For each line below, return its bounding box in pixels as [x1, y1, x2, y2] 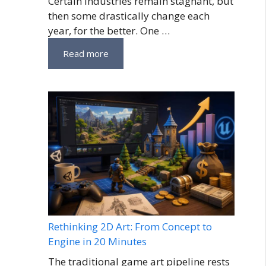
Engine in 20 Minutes [48, 235, 147, 249]
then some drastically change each [48, 8, 210, 23]
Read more [63, 47, 109, 59]
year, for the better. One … [48, 23, 170, 37]
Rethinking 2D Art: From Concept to [48, 220, 212, 234]
